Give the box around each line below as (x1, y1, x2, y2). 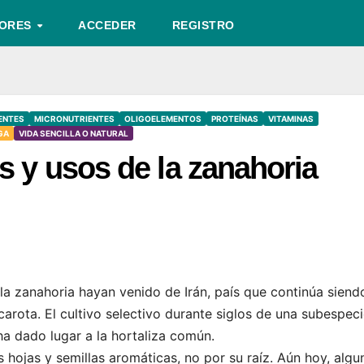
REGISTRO (171, 19, 235, 32)
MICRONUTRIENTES (34, 114, 115, 123)
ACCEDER (78, 19, 136, 32)
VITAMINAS (268, 114, 314, 123)
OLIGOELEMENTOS (124, 114, 201, 123)
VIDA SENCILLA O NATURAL (19, 128, 128, 138)
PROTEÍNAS (211, 114, 258, 123)
